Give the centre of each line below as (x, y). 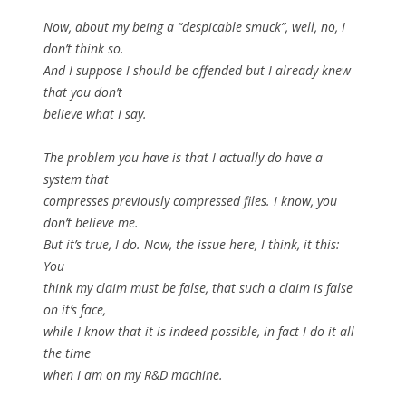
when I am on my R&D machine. (133, 375)
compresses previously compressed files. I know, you (190, 201)
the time (67, 353)
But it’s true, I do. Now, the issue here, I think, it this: (192, 245)
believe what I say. (95, 114)
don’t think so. (84, 49)
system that (76, 179)
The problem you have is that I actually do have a (183, 158)
